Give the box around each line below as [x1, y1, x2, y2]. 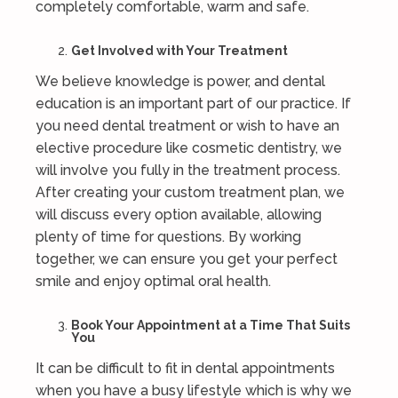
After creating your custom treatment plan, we [36, 184, 345, 201]
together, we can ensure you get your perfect [36, 251, 338, 267]
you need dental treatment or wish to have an [36, 117, 339, 134]
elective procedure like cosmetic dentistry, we [36, 139, 342, 156]
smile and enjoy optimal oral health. [36, 273, 271, 290]
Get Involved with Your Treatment [71, 44, 288, 58]
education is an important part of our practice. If [36, 95, 351, 112]
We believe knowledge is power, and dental [36, 73, 325, 90]
